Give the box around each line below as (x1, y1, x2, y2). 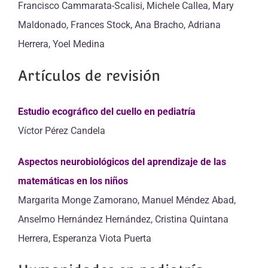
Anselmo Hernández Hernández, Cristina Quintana (18, 214, 229, 225)
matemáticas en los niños (18, 175, 128, 187)
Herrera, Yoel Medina (18, 38, 105, 50)
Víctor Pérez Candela (18, 125, 105, 136)
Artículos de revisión (18, 67, 160, 84)
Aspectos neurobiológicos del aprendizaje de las (18, 156, 226, 167)
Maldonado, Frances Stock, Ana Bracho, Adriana (18, 19, 221, 31)
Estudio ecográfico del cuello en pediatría (18, 106, 196, 117)
